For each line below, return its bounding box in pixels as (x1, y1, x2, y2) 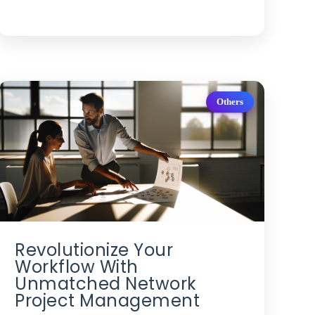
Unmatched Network (15, 271, 197, 295)
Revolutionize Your (15, 238, 174, 262)
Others (216, 96, 243, 107)
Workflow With (15, 255, 139, 278)
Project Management (15, 288, 200, 312)
